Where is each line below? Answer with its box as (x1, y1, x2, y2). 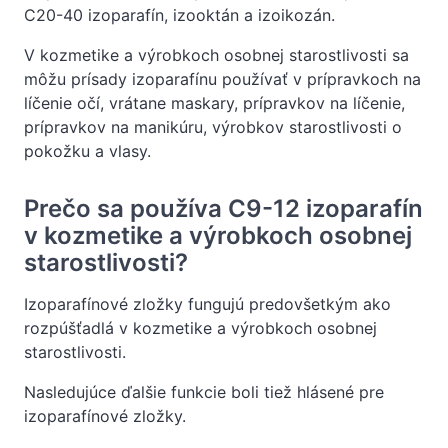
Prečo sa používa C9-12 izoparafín (24, 193, 423, 223)
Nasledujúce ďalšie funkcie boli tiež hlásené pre (24, 381, 384, 402)
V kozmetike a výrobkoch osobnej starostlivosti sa (24, 45, 409, 65)
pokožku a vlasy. (24, 141, 151, 161)
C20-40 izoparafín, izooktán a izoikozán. (24, 5, 335, 25)
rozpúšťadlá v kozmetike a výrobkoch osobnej (24, 317, 377, 338)
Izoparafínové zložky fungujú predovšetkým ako (24, 293, 391, 314)
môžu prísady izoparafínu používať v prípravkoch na (24, 69, 421, 89)
